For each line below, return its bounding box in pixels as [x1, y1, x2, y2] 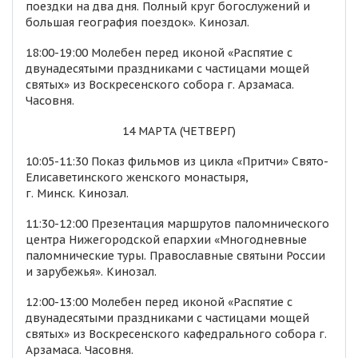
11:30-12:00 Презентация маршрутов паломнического [26, 217, 329, 231]
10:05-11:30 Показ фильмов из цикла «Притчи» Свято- [26, 154, 328, 169]
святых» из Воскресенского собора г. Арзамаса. [26, 78, 294, 92]
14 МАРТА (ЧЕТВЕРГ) [122, 124, 236, 138]
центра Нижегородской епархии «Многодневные [26, 233, 307, 247]
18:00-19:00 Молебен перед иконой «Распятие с [26, 46, 292, 60]
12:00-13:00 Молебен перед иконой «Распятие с [26, 295, 292, 309]
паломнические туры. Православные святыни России [26, 249, 325, 263]
